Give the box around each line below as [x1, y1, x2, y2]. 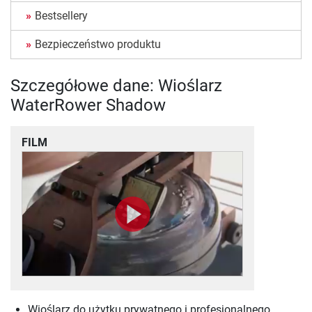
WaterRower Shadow [10, 95, 166, 116]
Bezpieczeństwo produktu [35, 38, 161, 52]
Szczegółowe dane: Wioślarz [10, 76, 222, 96]
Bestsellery [35, 9, 88, 23]
